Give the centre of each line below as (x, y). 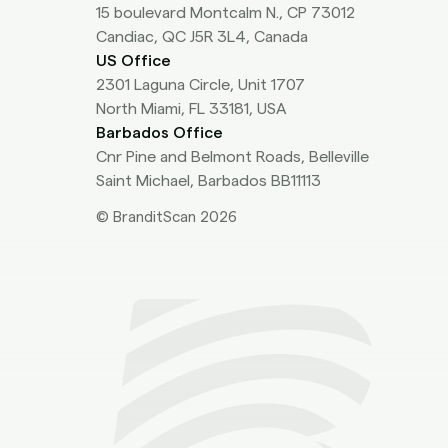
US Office (133, 61)
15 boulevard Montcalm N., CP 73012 (225, 13)
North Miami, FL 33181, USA (191, 109)
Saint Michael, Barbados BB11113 (208, 181)
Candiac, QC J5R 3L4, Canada (202, 37)
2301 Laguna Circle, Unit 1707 (200, 85)
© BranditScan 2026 (166, 217)
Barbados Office (159, 133)
